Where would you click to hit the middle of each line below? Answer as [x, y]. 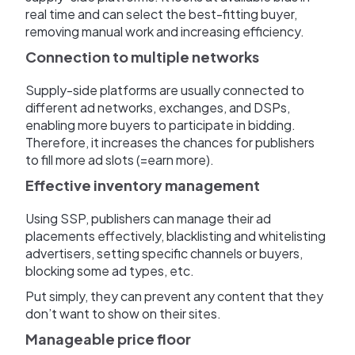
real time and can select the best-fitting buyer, [161, 14]
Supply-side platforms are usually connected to [165, 90]
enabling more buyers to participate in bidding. [160, 125]
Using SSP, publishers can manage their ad [148, 219]
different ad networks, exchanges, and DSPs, [158, 108]
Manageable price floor [108, 339]
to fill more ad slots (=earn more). [120, 160]
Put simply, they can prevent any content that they [174, 296]
